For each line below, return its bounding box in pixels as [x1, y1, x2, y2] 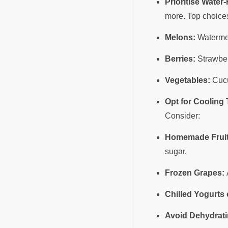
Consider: [165, 111, 202, 120]
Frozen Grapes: [165, 168, 224, 177]
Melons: [165, 33, 195, 42]
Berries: [165, 54, 195, 63]
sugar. [165, 147, 189, 156]
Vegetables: [165, 75, 210, 84]
